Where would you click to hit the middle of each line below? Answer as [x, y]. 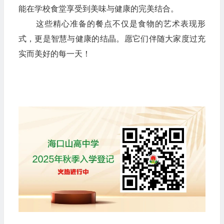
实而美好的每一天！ [54, 54]
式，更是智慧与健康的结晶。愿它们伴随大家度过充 [112, 39]
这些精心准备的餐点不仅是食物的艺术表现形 [112, 24]
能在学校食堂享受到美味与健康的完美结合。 [98, 9]
